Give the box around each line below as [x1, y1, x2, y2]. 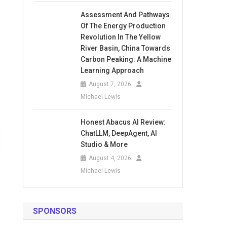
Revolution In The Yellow [81, 33, 161, 41]
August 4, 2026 [89, 155, 132, 162]
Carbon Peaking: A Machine [81, 55, 172, 63]
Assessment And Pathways [81, 11, 170, 19]
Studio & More [81, 140, 128, 148]
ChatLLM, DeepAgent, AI [81, 129, 158, 137]
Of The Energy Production [81, 22, 166, 30]
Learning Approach [81, 66, 144, 74]
